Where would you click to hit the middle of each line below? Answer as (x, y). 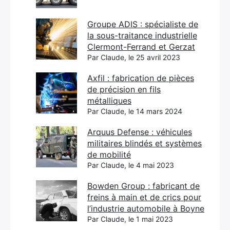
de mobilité (109, 155)
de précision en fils (124, 89)
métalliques (109, 101)
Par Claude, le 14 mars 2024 (135, 111)
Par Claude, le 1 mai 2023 (130, 219)
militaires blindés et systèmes (145, 143)
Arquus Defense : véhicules (140, 132)
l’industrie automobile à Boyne (146, 208)
